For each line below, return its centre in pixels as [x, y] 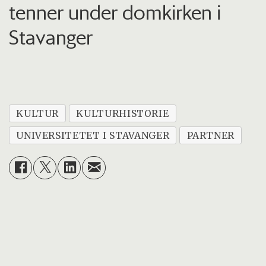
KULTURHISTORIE [123, 113]
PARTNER [211, 135]
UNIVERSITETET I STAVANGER [93, 135]
